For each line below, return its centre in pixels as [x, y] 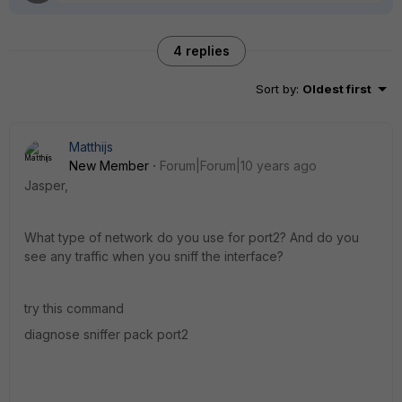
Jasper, [46, 185]
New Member [109, 166]
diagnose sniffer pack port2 [106, 334]
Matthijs [91, 147]
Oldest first [337, 89]
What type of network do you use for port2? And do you [192, 237]
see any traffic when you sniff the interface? [154, 256]
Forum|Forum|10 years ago [238, 166]
